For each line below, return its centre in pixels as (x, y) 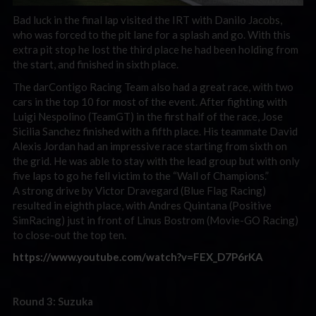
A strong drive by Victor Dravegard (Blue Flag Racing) (139, 190)
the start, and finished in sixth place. (96, 65)
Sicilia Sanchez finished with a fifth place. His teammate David (155, 131)
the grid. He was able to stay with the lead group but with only (156, 160)
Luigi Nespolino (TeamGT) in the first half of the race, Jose (148, 116)
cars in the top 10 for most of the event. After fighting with (150, 101)
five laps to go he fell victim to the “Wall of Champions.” (141, 175)
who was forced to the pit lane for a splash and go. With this (152, 35)
